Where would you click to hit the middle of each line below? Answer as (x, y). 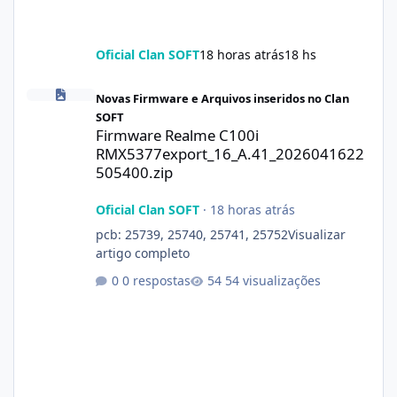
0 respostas (156, 281)
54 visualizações (272, 281)
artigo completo (142, 253)
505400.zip (134, 172)
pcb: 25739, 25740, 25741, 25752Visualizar (220, 234)
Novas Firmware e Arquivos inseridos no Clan (222, 98)
